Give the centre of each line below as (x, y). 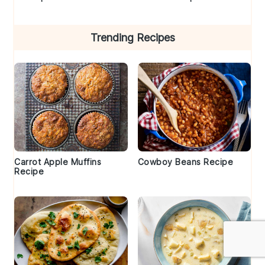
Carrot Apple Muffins (58, 161)
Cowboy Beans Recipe (185, 161)
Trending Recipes (132, 37)
